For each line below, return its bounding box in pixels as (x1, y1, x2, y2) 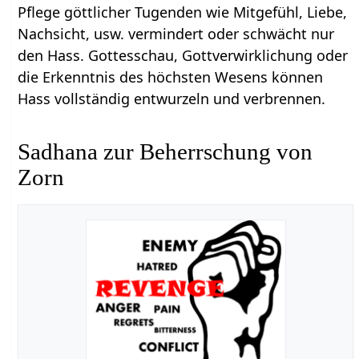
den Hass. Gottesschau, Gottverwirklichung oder (18, 46, 349, 66)
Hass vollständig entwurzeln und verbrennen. (18, 89, 326, 109)
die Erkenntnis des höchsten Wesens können (18, 67, 324, 87)
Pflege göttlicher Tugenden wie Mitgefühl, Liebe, (18, 2, 348, 22)
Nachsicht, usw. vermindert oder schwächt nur (18, 24, 335, 44)
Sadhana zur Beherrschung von (18, 139, 313, 165)
